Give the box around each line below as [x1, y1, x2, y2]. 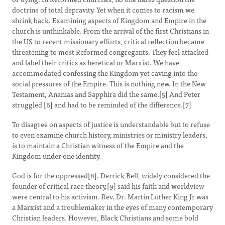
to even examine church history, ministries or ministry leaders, [12, 129, 207, 140]
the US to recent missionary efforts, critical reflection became [12, 36, 204, 47]
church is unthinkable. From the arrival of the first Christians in [12, 25, 209, 36]
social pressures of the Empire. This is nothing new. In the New [12, 78, 206, 89]
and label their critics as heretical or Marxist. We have [12, 57, 179, 68]
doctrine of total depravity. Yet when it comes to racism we [12, 4, 194, 15]
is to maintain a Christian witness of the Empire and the [12, 140, 184, 151]
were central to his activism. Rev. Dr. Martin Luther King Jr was [12, 191, 208, 202]
